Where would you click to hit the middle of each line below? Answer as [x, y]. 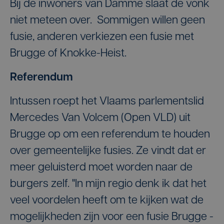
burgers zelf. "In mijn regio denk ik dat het [108, 184]
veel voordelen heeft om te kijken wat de [107, 200]
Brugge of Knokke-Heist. [68, 53]
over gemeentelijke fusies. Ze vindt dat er [108, 151]
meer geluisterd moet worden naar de [101, 167]
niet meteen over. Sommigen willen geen [107, 20]
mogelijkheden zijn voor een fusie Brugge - [112, 217]
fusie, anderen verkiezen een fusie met [102, 37]
